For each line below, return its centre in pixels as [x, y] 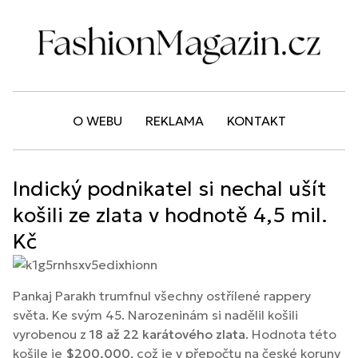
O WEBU [97, 121]
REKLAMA [174, 121]
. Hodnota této [291, 334]
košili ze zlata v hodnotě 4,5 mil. [170, 215]
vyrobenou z [51, 334]
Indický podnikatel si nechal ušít [170, 189]
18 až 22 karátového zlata [167, 334]
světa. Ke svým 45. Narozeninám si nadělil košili [155, 314]
